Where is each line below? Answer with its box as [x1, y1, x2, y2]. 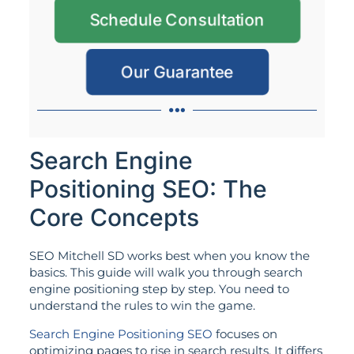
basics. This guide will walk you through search [28, 265, 303, 281]
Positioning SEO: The [28, 175, 267, 204]
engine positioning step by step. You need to [28, 281, 289, 297]
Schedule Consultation [89, 9, 265, 31]
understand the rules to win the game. [28, 298, 255, 314]
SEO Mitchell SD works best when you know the [28, 248, 310, 264]
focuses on [212, 326, 277, 341]
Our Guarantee [121, 62, 233, 83]
